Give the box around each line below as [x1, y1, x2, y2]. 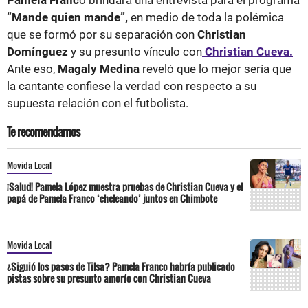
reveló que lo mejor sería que [142, 61, 291, 76]
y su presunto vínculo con [71, 44, 202, 58]
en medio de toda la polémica [131, 10, 284, 24]
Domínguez [7, 44, 71, 58]
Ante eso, [7, 61, 58, 76]
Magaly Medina [58, 61, 142, 76]
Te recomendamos [7, 122, 80, 140]
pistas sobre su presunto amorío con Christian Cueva [7, 270, 211, 285]
